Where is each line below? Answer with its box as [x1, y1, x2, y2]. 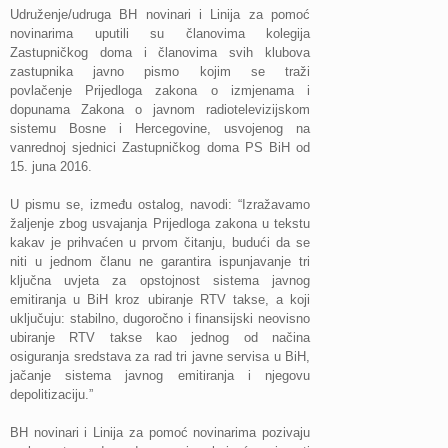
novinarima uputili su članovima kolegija [10, 26, 310, 41]
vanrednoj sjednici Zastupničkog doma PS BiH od [10, 140, 310, 155]
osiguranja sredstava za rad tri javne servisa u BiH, [10, 349, 310, 364]
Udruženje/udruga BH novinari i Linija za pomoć [10, 7, 310, 22]
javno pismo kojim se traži [93, 64, 311, 79]
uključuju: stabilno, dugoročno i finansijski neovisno [10, 311, 310, 326]
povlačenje [10, 83, 86, 98]
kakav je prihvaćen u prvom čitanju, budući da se [10, 235, 310, 250]
